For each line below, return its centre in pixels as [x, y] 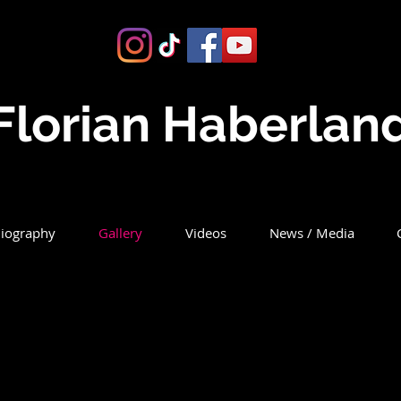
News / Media [311, 233]
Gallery [120, 233]
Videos [206, 233]
